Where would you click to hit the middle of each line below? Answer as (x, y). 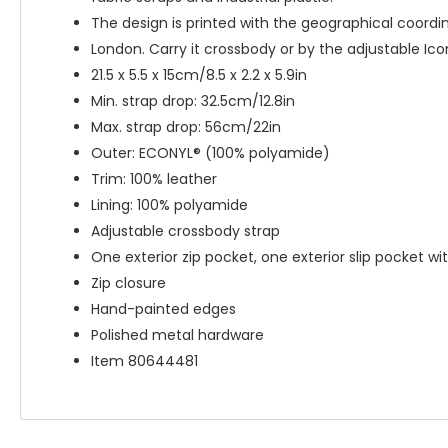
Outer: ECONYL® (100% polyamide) (210, 153)
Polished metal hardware (177, 335)
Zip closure (128, 283)
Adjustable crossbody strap (185, 231)
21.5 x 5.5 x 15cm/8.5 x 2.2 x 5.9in (199, 75)
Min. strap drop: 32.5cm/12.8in (193, 101)
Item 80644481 (144, 361)
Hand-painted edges (163, 309)
